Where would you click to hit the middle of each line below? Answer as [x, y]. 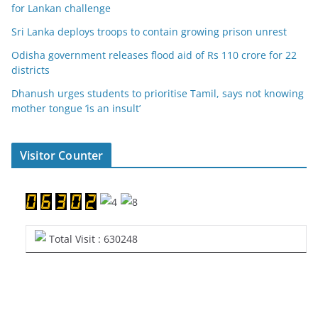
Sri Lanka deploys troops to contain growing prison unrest [149, 32]
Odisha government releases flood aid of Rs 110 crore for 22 [154, 55]
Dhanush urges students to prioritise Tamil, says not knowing [158, 94]
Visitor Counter [62, 156]
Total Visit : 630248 [92, 239]
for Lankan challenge [61, 9]
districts [31, 70]
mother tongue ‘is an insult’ [76, 109]
